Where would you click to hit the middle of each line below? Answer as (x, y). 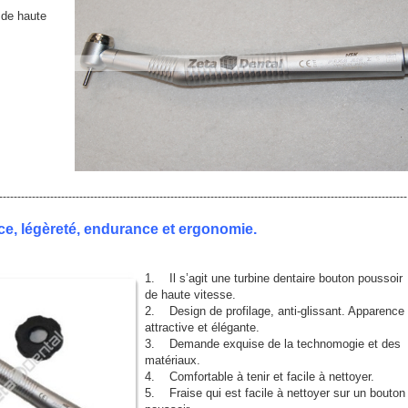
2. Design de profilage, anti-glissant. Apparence (275, 311)
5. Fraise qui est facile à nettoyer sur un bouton (275, 393)
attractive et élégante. (202, 327)
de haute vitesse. (190, 295)
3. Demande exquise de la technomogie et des (273, 344)
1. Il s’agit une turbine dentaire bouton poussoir (274, 278)
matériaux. (173, 360)
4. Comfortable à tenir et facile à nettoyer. (260, 377)
